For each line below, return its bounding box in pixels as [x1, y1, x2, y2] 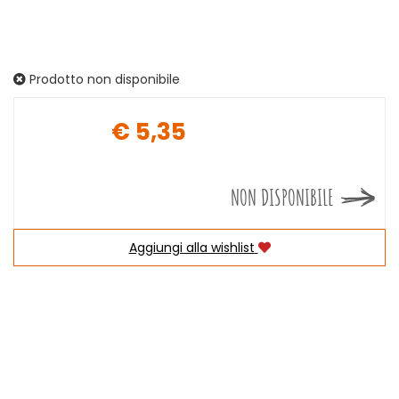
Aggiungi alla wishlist [128, 239, 255, 256]
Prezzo [198, 131, 266, 162]
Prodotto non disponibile [26, 70, 180, 88]
